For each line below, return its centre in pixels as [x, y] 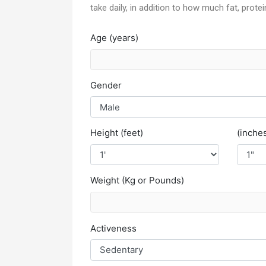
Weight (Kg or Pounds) [137, 180]
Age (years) [114, 38]
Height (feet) [117, 133]
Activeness [113, 228]
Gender [106, 85]
